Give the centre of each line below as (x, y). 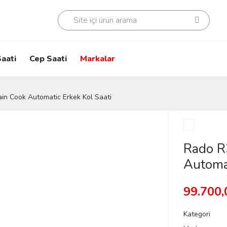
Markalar (98, 59)
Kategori (197, 214)
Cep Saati (48, 59)
